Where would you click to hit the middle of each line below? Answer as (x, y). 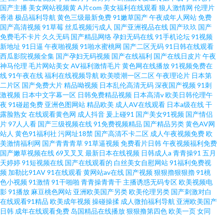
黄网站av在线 (104, 172)
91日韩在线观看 (189, 46)
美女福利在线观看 (130, 8)
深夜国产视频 (175, 85)
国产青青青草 (62, 143)
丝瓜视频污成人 (89, 27)
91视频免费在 (192, 66)
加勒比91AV (27, 172)
